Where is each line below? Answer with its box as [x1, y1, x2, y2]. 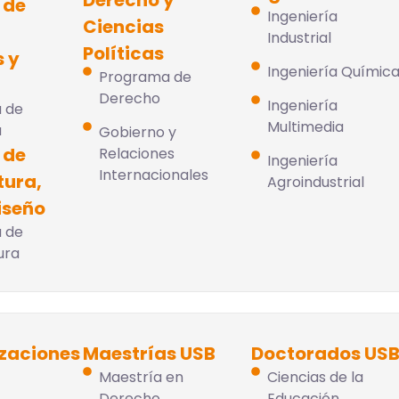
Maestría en [98, 367, 183, 387]
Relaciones [98, 143, 175, 164]
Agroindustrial [266, 172, 364, 192]
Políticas [83, 41, 165, 66]
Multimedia [266, 117, 344, 137]
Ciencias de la [266, 367, 363, 387]
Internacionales [98, 165, 208, 185]
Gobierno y [98, 122, 176, 142]
